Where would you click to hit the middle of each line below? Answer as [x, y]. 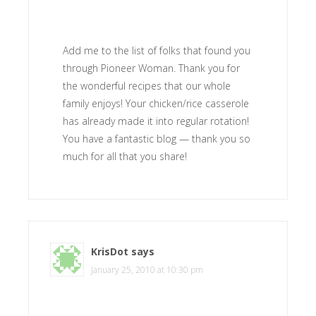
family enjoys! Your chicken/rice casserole [156, 103]
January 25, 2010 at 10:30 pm [147, 270]
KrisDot [110, 251]
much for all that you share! [125, 156]
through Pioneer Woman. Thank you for [151, 68]
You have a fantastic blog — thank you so [157, 139]
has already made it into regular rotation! [156, 121]
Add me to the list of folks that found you [157, 50]
